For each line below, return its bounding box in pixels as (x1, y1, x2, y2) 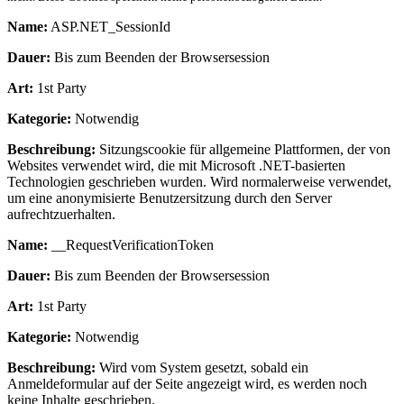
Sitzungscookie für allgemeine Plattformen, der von (96, 141, 390, 157)
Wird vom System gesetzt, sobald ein (96, 359, 308, 375)
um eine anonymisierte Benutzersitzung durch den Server (7, 189, 332, 206)
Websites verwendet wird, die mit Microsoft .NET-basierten (7, 157, 345, 173)
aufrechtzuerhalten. (7, 206, 115, 222)
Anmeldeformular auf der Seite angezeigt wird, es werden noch (7, 375, 367, 391)
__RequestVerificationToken (48, 236, 214, 252)
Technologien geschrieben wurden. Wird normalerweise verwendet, (7, 173, 391, 189)
